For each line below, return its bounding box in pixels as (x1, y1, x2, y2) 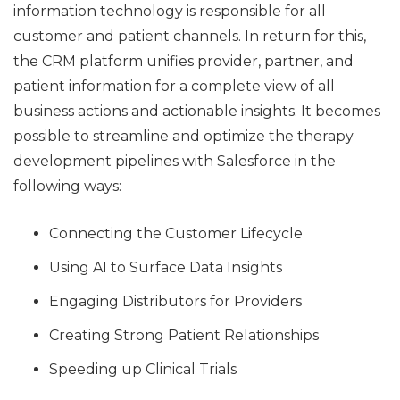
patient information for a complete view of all (13, 77, 335, 95)
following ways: (13, 177, 121, 195)
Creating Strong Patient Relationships (49, 326, 319, 344)
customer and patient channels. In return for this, (13, 27, 366, 45)
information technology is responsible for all (13, 2, 326, 20)
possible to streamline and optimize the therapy (13, 127, 354, 145)
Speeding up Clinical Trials (49, 360, 237, 378)
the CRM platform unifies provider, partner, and (13, 52, 354, 70)
